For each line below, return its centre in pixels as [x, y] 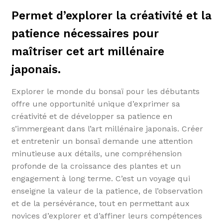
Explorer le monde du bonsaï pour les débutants [105, 91]
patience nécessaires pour [85, 34]
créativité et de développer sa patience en [92, 116]
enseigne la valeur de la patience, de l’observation [107, 191]
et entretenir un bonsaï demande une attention [102, 141]
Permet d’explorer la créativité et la [111, 16]
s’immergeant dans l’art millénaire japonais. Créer [107, 128]
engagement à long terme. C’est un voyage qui [101, 178]
